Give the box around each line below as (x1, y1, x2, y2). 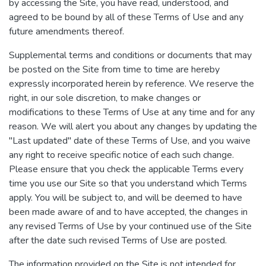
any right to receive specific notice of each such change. (9, 148, 234, 161)
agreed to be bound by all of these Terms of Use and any (9, 11, 243, 24)
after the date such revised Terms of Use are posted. (9, 234, 227, 247)
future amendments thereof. (9, 25, 124, 38)
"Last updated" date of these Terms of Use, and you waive (9, 134, 251, 147)
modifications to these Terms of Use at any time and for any (9, 106, 255, 119)
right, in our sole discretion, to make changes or (9, 91, 201, 104)
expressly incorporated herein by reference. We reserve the (9, 77, 254, 90)
